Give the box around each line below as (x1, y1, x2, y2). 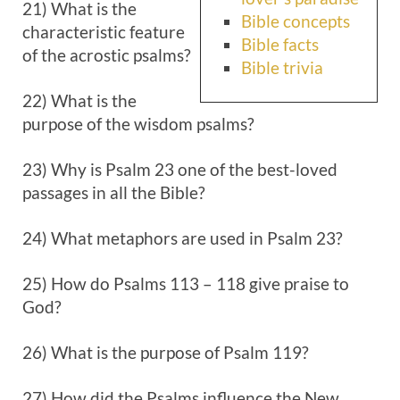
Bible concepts (241, 11, 350, 31)
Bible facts (241, 34, 319, 54)
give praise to (246, 273, 349, 294)
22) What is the (22, 90, 137, 111)
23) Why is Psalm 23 (22, 159, 174, 179)
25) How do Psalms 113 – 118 (22, 273, 246, 294)
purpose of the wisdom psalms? (22, 113, 254, 134)
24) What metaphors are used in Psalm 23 (22, 228, 336, 248)
